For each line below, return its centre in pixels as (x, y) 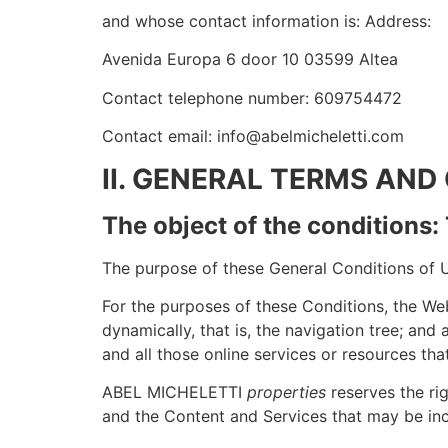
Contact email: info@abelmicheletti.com (253, 136)
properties (286, 392)
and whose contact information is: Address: (266, 20)
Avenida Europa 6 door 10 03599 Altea (250, 59)
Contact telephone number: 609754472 (252, 97)
